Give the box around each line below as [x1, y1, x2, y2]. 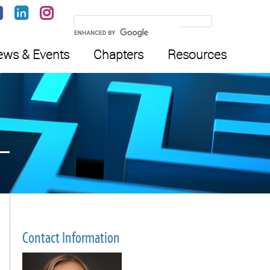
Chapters [93, 46, 143, 63]
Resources [168, 46, 227, 63]
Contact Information [22, 229, 120, 247]
